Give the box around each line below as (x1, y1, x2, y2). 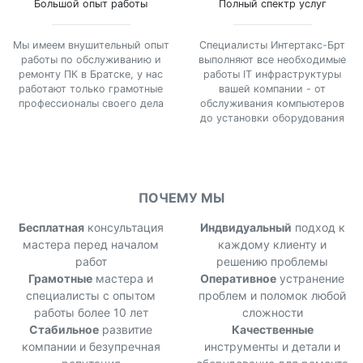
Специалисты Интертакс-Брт (199, 39, 345, 52)
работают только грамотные (19, 83, 163, 96)
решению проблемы (216, 254, 328, 269)
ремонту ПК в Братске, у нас (19, 68, 163, 81)
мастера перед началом (23, 237, 159, 252)
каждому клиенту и (218, 237, 327, 252)
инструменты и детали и (204, 340, 340, 354)
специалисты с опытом (26, 288, 156, 303)
